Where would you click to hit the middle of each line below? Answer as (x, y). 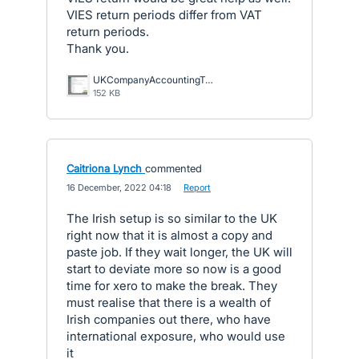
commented (173, 168)
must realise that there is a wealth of (169, 303)
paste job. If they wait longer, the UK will (179, 252)
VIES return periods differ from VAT (164, 15)
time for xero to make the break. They (172, 286)
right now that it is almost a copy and (169, 235)
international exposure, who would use (176, 336)
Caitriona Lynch (104, 168)
